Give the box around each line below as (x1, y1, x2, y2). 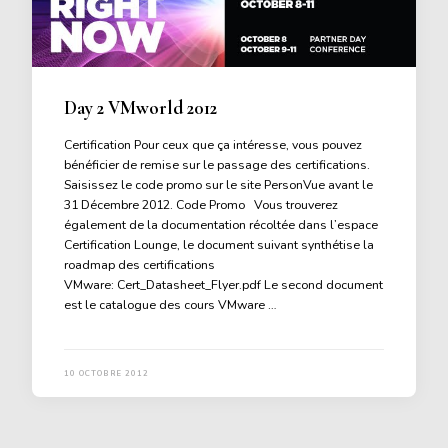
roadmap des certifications (64, 256, 215, 274)
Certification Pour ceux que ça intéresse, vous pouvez (64, 136, 362, 154)
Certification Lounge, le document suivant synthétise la (64, 236, 374, 254)
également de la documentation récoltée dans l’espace (64, 216, 378, 234)
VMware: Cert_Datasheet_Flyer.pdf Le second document (64, 276, 383, 294)
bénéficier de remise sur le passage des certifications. (64, 156, 370, 174)
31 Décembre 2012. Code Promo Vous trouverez (64, 196, 338, 214)
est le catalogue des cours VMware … (64, 296, 277, 314)
